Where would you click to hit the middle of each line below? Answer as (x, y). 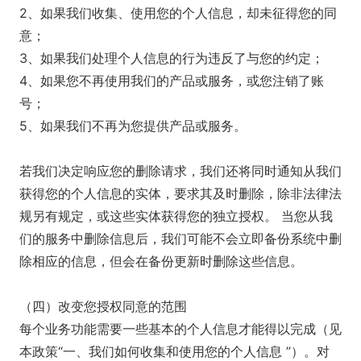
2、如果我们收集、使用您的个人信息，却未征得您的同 (178, 13)
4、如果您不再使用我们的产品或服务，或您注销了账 (172, 81)
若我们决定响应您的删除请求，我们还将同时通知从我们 (180, 171)
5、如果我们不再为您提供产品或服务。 (133, 126)
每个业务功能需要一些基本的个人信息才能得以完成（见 (180, 329)
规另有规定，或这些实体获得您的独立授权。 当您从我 (176, 216)
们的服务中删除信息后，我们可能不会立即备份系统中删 (180, 239)
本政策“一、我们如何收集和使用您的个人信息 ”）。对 (174, 351)
